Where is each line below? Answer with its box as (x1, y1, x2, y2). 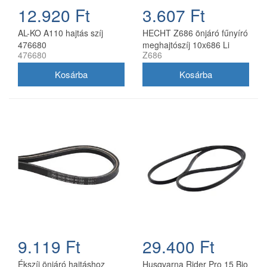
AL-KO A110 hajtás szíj (18, 26, 103, 39)
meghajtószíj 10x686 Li (142, 38, 229, 51)
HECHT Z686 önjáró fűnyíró (142, 26, 248, 39)
